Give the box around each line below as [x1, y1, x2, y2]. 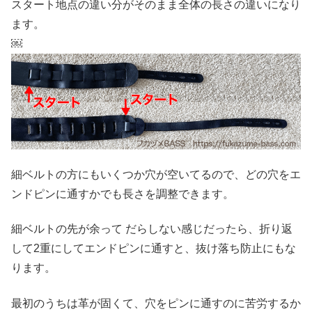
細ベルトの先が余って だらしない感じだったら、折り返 [11, 223, 292, 235]
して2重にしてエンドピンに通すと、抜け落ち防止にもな [11, 242, 296, 255]
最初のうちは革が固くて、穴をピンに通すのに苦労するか [11, 297, 301, 309]
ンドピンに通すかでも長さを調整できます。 [11, 188, 234, 201]
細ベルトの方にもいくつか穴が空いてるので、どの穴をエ [11, 169, 301, 181]
